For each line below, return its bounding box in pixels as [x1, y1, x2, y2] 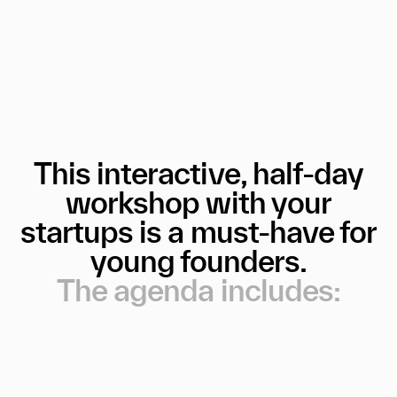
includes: [220, 272, 340, 307]
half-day [252, 155, 364, 191]
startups [19, 214, 134, 249]
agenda [113, 272, 214, 307]
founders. [179, 243, 307, 278]
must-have [190, 214, 334, 249]
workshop [66, 184, 200, 220]
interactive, [97, 155, 246, 191]
